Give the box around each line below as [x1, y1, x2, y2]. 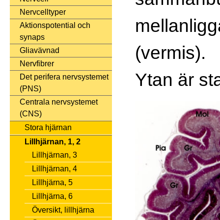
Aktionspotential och [20, 21, 90, 30]
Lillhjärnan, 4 [32, 165, 77, 173]
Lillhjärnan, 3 [32, 151, 77, 160]
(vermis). [135, 42, 206, 63]
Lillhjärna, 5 [32, 178, 73, 187]
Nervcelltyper [20, 8, 66, 17]
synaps [20, 33, 45, 42]
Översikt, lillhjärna [32, 206, 94, 215]
